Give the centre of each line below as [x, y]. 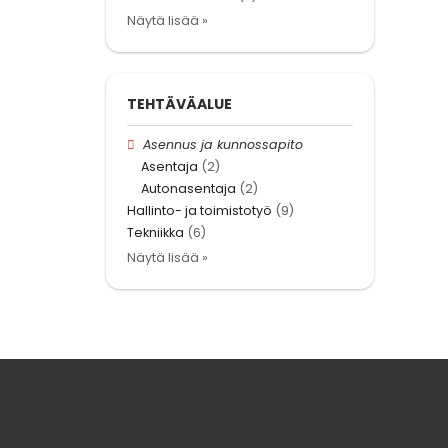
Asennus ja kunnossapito [223, 144]
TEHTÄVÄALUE [179, 103]
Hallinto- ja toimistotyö [199, 211]
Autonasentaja [188, 189]
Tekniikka [155, 233]
